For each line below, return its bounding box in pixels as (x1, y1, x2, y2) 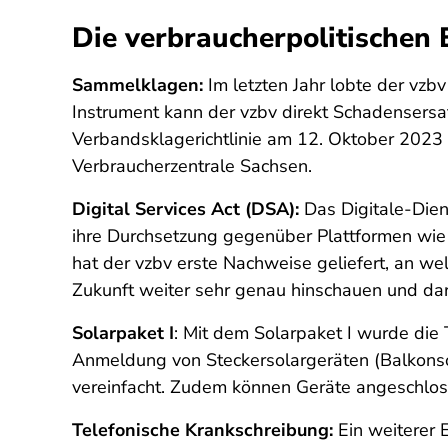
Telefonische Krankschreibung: (72, 418, 333, 442)
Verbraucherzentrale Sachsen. (72, 154, 312, 178)
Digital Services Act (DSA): (72, 197, 299, 221)
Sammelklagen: (72, 73, 203, 97)
